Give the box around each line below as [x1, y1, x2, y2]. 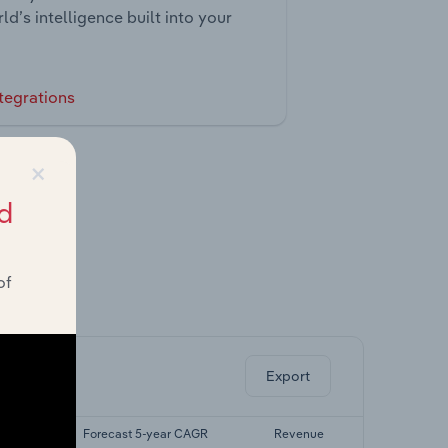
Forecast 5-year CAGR [83, 425, 208, 441]
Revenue [274, 425, 324, 441]
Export [266, 366, 310, 385]
